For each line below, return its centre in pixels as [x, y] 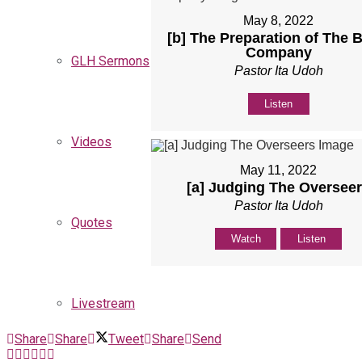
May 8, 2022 [279, 21]
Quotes [92, 223]
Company [278, 53]
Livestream [103, 303]
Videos [91, 142]
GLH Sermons [110, 61]
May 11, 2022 [279, 170]
